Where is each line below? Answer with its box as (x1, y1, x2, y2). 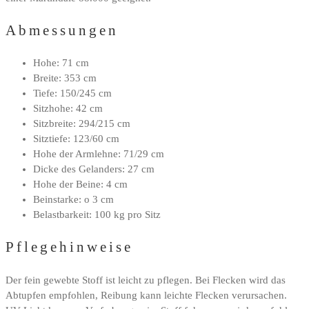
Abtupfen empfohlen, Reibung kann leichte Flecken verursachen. (6, 289, 287, 301)
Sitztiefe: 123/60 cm (33, 133, 119, 145)
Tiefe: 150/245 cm (33, 88, 112, 99)
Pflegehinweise (6, 239, 133, 255)
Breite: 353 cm (33, 72, 97, 84)
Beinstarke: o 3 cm (33, 194, 114, 206)
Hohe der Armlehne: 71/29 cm (33, 148, 164, 160)
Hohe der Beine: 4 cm (33, 179, 128, 190)
